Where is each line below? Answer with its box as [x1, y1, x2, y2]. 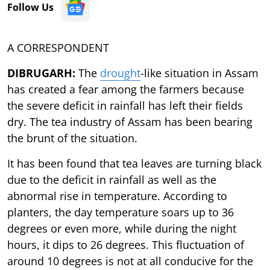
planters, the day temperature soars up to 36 [7, 204, 234, 219]
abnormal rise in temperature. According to [7, 188, 227, 203]
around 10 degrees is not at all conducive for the [7, 253, 253, 268]
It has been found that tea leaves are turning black [7, 155, 262, 171]
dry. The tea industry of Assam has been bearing [7, 114, 253, 129]
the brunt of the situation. [7, 130, 137, 145]
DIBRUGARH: [7, 65, 78, 80]
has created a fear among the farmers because [7, 81, 244, 96]
